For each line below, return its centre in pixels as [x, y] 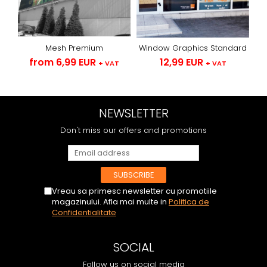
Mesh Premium [74, 48]
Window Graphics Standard [193, 48]
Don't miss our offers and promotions [133, 130]
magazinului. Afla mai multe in [110, 201]
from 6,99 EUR [64, 62]
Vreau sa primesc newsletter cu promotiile [134, 191]
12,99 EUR [181, 62]
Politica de [189, 201]
